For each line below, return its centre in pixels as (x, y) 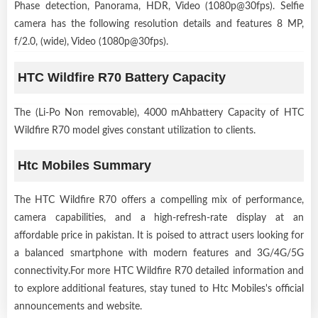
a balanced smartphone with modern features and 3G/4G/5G (159, 253)
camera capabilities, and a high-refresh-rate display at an (159, 218)
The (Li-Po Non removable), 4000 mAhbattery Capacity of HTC (159, 113)
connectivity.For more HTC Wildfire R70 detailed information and (159, 271)
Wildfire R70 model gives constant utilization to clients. (135, 130)
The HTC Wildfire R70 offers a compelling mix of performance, (159, 200)
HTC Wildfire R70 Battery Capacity (122, 77)
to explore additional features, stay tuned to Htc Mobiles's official (159, 289)
